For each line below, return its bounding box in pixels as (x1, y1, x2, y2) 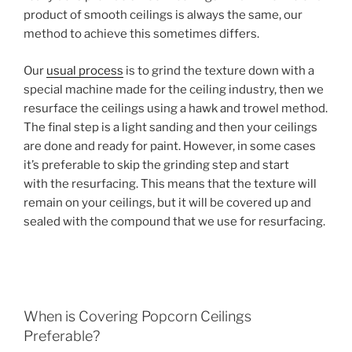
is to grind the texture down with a (123, 63, 314, 78)
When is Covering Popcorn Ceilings (24, 307, 251, 324)
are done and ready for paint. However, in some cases (24, 138, 316, 153)
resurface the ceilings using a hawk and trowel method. (24, 101, 328, 115)
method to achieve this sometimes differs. (24, 27, 259, 42)
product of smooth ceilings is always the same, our (24, 8, 302, 23)
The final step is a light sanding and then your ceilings (24, 119, 317, 134)
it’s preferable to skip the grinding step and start (24, 157, 289, 172)
